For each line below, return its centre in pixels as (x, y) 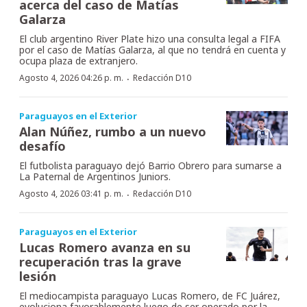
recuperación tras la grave (100, 261)
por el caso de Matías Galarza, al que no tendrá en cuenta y (152, 49)
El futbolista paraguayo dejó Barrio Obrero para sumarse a (150, 165)
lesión (38, 276)
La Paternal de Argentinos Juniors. (95, 176)
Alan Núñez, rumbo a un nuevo (113, 131)
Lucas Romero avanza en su (105, 247)
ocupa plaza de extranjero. (78, 60)
